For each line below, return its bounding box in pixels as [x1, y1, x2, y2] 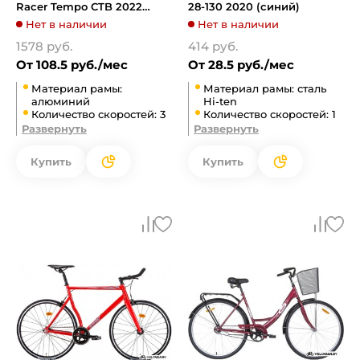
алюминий [31, 95, 90, 108]
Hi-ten [203, 95, 237, 108]
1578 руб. [16, 39, 72, 54]
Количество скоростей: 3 [31, 108, 166, 121]
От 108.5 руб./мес [16, 57, 128, 72]
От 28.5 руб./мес [188, 57, 294, 72]
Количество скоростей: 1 [203, 108, 336, 121]
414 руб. [188, 39, 238, 54]
